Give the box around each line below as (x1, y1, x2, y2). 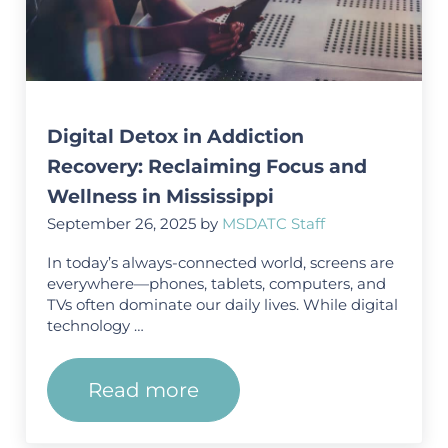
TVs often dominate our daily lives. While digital (47, 294, 399, 314)
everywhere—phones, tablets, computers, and (47, 273, 387, 293)
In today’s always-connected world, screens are (47, 252, 395, 272)
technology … (47, 315, 145, 335)
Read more (88, 377, 200, 402)
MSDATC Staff (222, 214, 326, 233)
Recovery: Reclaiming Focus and (47, 155, 368, 179)
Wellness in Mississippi (47, 185, 275, 209)
